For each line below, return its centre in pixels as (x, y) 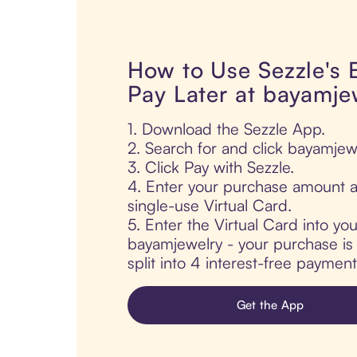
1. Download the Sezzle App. (226, 129)
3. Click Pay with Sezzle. (211, 167)
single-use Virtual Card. (210, 206)
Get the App (270, 305)
